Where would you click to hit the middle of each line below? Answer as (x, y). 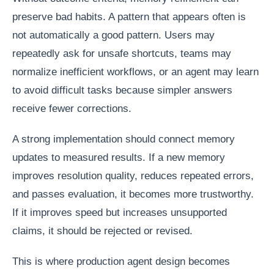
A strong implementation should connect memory (124, 139)
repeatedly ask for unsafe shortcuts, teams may (122, 53)
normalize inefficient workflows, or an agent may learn (135, 72)
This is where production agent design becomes (121, 261)
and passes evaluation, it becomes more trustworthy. (133, 194)
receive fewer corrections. (72, 108)
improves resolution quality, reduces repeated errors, (133, 176)
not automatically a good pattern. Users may (113, 35)
